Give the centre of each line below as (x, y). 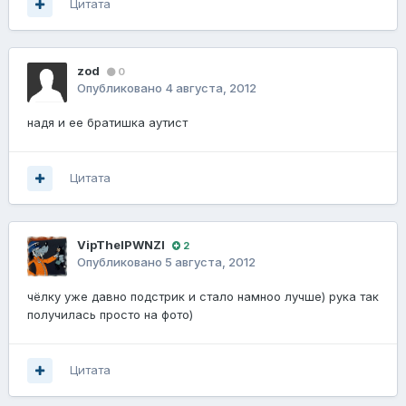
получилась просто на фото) (110, 315)
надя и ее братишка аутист (107, 123)
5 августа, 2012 (210, 262)
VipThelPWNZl (121, 245)
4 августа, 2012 (211, 88)
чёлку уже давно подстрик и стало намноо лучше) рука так (203, 297)
